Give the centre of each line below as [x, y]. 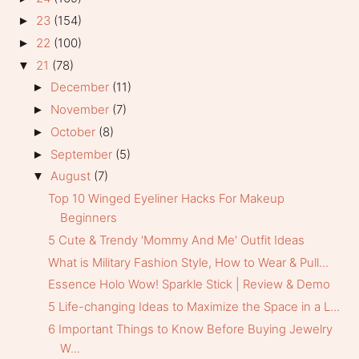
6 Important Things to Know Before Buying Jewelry [190, 329]
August [73, 176]
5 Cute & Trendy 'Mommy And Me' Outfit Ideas [176, 240]
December [82, 87]
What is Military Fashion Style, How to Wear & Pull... [188, 262]
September [83, 154]
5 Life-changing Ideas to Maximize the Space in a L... [194, 307]
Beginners [88, 218]
